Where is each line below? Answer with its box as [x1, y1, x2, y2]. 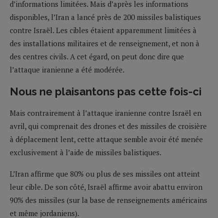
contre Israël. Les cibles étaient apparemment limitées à [10, 25, 197, 35]
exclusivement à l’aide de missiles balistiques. [10, 147, 162, 157]
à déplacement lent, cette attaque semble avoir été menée [10, 134, 203, 144]
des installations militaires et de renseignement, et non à [10, 38, 200, 48]
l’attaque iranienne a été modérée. [10, 64, 125, 74]
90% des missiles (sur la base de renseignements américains [10, 195, 207, 205]
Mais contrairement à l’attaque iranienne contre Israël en [10, 108, 201, 118]
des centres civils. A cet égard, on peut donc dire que [10, 51, 184, 61]
